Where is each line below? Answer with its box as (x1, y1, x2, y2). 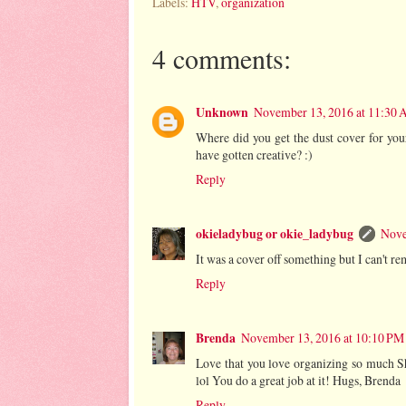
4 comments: (152, 40, 291, 77)
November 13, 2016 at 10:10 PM (241, 329, 404, 347)
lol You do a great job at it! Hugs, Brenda (196, 372, 401, 390)
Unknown (196, 102, 248, 121)
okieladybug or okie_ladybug (196, 225, 353, 244)
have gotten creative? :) (196, 145, 313, 163)
